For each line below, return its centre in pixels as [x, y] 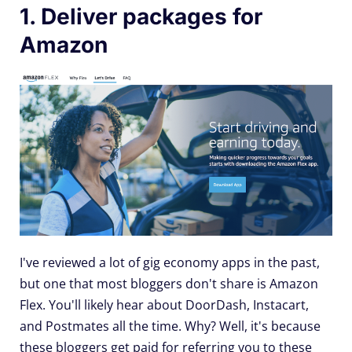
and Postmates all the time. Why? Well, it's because [170, 326]
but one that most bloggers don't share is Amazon [169, 284]
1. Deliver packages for [141, 17]
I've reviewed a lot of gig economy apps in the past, [170, 263]
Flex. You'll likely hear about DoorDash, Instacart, [164, 305]
